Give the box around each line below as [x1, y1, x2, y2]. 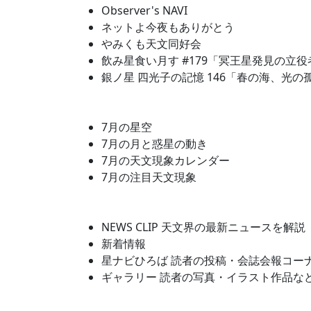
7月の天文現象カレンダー [101, 152, 230, 168]
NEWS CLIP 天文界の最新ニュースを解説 [101, 219, 305, 235]
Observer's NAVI [101, 2, 187, 18]
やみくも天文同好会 [101, 35, 201, 51]
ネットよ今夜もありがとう [101, 19, 235, 35]
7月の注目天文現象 [101, 169, 196, 185]
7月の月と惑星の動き [101, 135, 208, 151]
